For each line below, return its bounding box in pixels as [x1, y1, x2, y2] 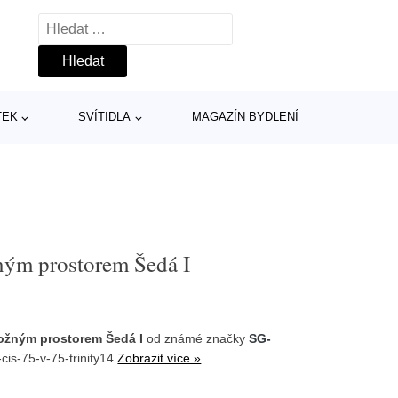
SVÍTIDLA [78, 110, 131, 123]
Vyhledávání [38, 17, 116, 32]
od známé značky [143, 330, 250, 346]
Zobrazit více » [117, 350, 202, 365]
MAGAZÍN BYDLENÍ [192, 110, 298, 123]
